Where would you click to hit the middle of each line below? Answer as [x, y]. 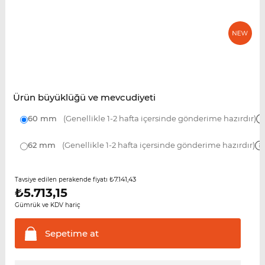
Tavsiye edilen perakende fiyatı [62, 180]
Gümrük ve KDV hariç [47, 205]
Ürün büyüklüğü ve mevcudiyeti [84, 98]
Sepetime [66, 234]
